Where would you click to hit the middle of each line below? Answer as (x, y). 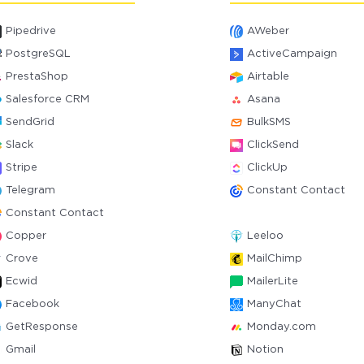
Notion (265, 350)
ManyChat (274, 304)
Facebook (33, 304)
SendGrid (30, 122)
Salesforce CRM (48, 100)
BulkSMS (269, 122)
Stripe (22, 168)
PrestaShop (37, 77)
